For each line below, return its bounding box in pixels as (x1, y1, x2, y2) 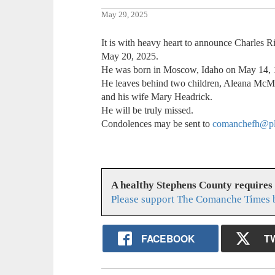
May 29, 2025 (101, 10, 149, 20)
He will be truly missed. (101, 105, 194, 116)
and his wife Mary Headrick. (101, 91, 213, 103)
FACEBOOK (141, 231, 195, 246)
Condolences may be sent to (101, 118, 213, 130)
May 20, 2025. (101, 51, 159, 62)
